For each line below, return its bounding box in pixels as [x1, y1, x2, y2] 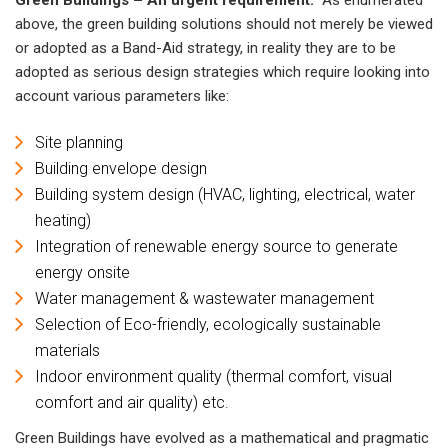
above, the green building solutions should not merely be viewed [15, 14, 433, 33]
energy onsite [35, 263, 130, 283]
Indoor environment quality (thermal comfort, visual [35, 367, 392, 387]
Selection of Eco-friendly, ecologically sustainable [35, 315, 381, 335]
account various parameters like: [15, 86, 229, 105]
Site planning [35, 133, 123, 153]
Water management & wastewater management [35, 289, 374, 309]
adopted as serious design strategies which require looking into [15, 62, 430, 81]
